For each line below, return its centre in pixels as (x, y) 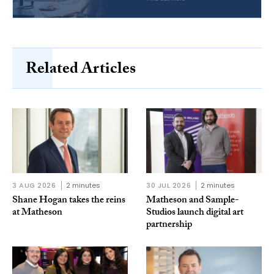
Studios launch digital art (195, 213)
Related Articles (81, 71)
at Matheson (37, 213)
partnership (169, 226)
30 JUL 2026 (169, 186)
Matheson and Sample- (192, 201)
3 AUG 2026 (34, 186)
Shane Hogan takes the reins (69, 201)
